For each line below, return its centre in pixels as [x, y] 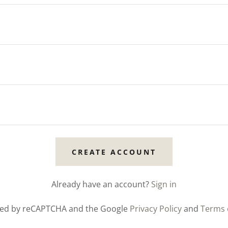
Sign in [164, 184]
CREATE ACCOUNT [114, 152]
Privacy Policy [156, 209]
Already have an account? [100, 184]
